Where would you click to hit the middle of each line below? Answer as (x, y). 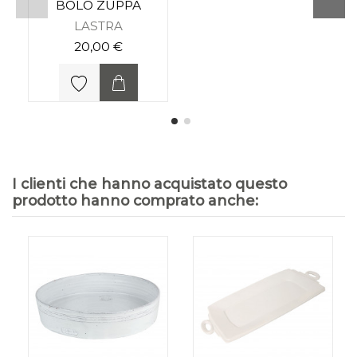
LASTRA (98, 25)
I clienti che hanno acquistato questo (149, 184)
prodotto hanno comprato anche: (135, 201)
